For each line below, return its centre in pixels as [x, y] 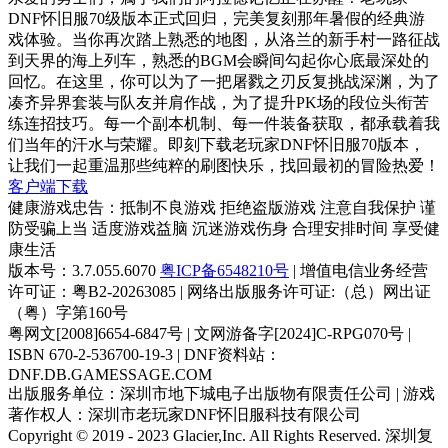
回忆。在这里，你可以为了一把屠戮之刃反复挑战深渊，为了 [224, 79]
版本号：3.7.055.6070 [82, 268]
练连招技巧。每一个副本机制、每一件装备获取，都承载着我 [224, 121]
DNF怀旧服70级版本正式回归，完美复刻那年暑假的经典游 [216, 16]
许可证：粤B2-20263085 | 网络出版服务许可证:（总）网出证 [219, 289]
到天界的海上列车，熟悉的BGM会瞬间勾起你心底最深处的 [218, 58]
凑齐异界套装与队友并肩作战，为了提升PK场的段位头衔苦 [218, 100]
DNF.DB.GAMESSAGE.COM [110, 372]
